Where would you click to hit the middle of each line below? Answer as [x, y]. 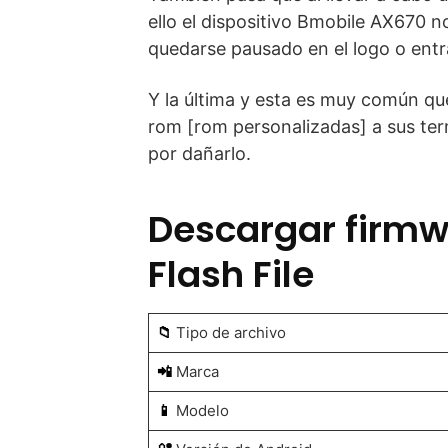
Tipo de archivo [228, 332]
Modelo [200, 410]
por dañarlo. [199, 153]
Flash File [231, 274]
